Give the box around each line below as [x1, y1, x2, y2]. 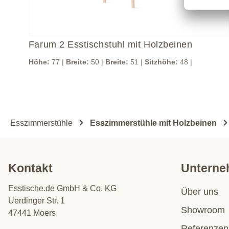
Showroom [181, 205, 225, 216]
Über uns [181, 187, 218, 197]
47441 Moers [8, 209, 56, 218]
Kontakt [8, 162, 53, 175]
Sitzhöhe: [144, 57, 178, 66]
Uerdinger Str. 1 [8, 196, 65, 205]
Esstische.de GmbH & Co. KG [8, 184, 117, 193]
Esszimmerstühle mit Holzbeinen [90, 118, 217, 127]
